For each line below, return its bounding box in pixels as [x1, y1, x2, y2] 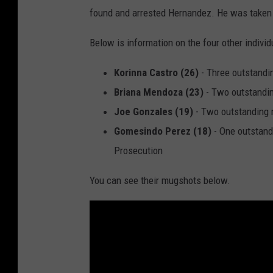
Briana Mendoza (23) [114, 86, 204, 99]
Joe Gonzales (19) [114, 105, 193, 118]
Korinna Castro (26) [114, 66, 199, 79]
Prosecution [114, 144, 163, 157]
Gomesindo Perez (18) [114, 125, 211, 138]
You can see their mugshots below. [90, 174, 230, 187]
